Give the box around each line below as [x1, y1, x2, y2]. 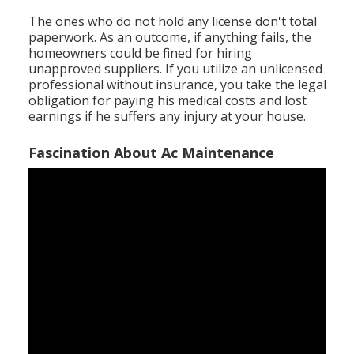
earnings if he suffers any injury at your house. [28, 107, 306, 126]
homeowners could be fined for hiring [28, 44, 252, 62]
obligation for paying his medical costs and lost [28, 92, 307, 110]
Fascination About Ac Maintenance [28, 143, 274, 163]
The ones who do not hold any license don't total [28, 13, 317, 31]
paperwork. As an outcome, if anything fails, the [28, 28, 311, 47]
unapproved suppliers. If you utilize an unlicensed [28, 60, 322, 78]
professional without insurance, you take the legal [28, 76, 326, 94]
